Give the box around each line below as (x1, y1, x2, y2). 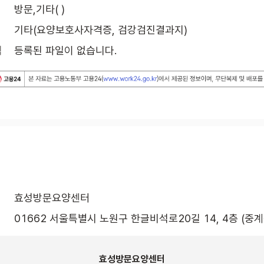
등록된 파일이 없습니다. (14, 44, 117, 57)
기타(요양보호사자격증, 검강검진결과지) (14, 23, 187, 36)
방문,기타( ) (14, 2, 65, 15)
